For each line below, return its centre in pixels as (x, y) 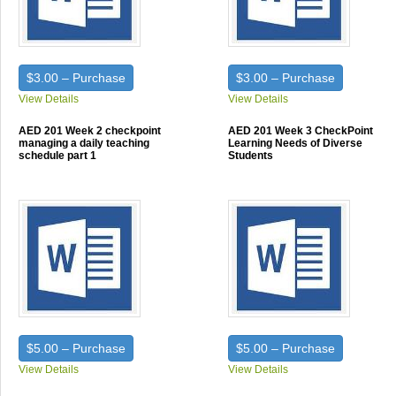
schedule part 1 (57, 156)
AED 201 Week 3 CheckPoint (301, 131)
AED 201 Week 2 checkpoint (90, 131)
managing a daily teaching (84, 143)
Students (251, 156)
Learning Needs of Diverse (296, 143)
